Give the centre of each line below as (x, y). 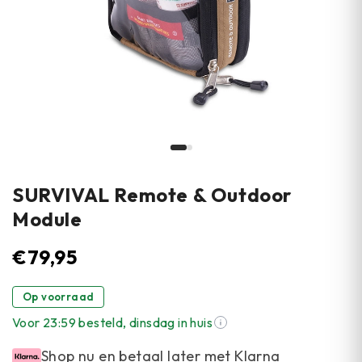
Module (47, 219)
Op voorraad (59, 297)
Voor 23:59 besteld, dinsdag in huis (112, 322)
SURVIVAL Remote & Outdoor (152, 195)
